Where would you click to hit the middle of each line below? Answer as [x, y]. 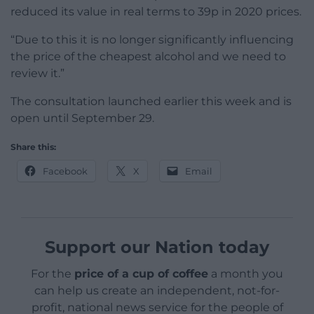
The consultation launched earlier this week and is [151, 101]
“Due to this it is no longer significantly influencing [152, 39]
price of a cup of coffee [141, 273]
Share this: [33, 146]
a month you [246, 273]
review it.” [37, 73]
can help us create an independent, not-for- [157, 290]
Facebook [65, 171]
